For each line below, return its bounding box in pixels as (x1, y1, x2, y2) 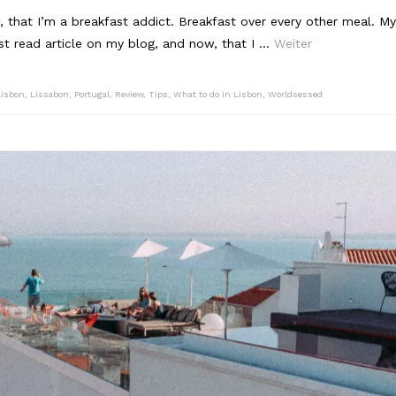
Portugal (74, 88, 110, 99)
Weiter (274, 35, 312, 50)
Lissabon (30, 88, 69, 99)
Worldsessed (268, 88, 323, 99)
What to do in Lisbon (173, 88, 263, 99)
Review (115, 88, 143, 99)
